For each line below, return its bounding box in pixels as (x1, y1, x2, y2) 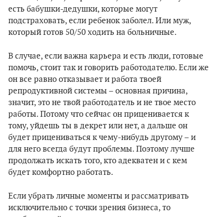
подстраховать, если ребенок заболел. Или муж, (8, 16, 191, 26)
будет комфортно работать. (8, 168, 113, 177)
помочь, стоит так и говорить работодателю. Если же (8, 63, 209, 73)
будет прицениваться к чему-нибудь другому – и (8, 133, 196, 142)
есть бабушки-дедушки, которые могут (8, 4, 157, 14)
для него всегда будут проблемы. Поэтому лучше (8, 144, 195, 154)
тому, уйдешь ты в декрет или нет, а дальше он (8, 121, 187, 131)
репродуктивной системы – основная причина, (8, 86, 187, 96)
